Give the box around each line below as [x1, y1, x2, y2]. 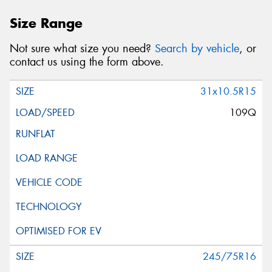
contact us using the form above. [10, 55, 164, 70]
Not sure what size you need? [10, 41, 155, 56]
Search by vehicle [155, 41, 239, 56]
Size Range [10, 14, 83, 32]
